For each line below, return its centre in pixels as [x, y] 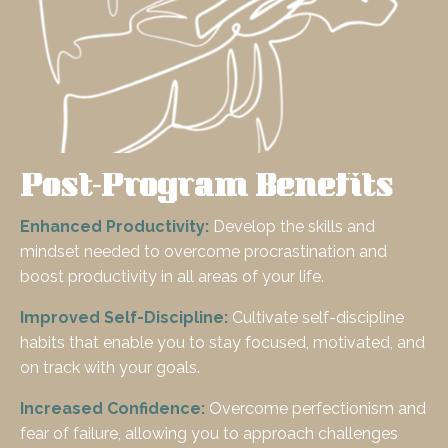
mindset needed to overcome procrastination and [203, 252]
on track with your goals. [110, 368]
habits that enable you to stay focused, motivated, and [222, 343]
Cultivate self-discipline [316, 318]
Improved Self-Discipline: [124, 318]
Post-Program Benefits [206, 189]
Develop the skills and [292, 227]
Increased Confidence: [112, 409]
